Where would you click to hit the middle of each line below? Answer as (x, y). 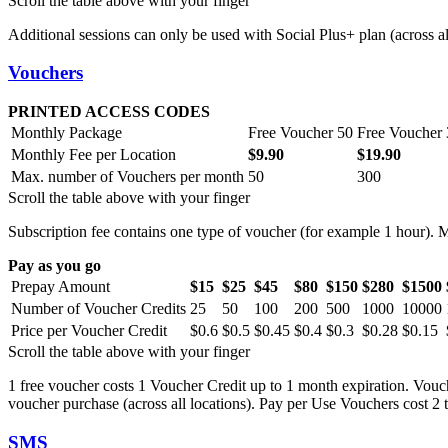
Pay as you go (54, 265)
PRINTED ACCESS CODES (109, 111)
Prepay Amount (60, 286)
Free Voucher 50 (300, 132)
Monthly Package (66, 132)
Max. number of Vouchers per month (127, 176)
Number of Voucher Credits (98, 308)
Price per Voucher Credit (89, 330)
